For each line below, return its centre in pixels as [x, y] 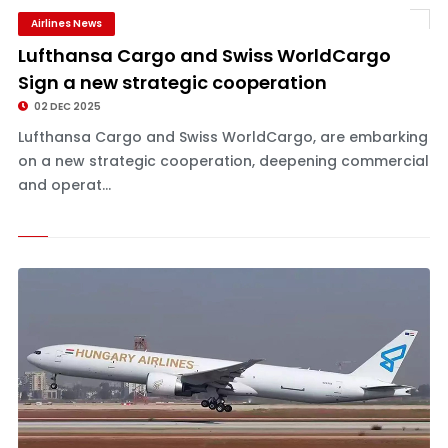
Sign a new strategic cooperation [172, 82]
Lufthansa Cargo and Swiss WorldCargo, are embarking [222, 137]
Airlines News [66, 23]
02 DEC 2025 [66, 106]
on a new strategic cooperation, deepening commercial [223, 161]
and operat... [64, 185]
